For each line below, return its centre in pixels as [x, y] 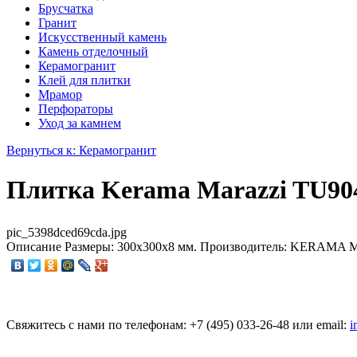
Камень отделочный [93, 52]
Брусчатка [66, 9]
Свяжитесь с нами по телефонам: [96, 325]
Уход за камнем [80, 124]
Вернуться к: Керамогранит [81, 151]
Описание [34, 247]
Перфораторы [76, 109]
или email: [321, 325]
